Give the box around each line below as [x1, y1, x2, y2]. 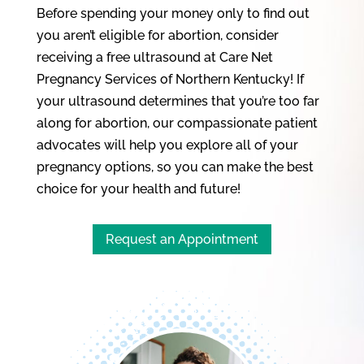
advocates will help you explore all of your [36, 137, 298, 154]
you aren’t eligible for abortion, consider [36, 28, 279, 44]
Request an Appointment [105, 231, 258, 247]
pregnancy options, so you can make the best [36, 159, 314, 175]
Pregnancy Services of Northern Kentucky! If [36, 71, 304, 88]
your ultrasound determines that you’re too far [36, 93, 319, 110]
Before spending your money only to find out [36, 6, 310, 22]
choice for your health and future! [36, 181, 240, 197]
